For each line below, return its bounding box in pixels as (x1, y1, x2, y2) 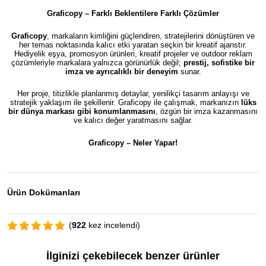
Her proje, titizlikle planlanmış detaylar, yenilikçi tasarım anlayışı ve (17, 89, 249, 99)
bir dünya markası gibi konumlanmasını (8, 107, 156, 116)
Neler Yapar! (133, 138, 178, 147)
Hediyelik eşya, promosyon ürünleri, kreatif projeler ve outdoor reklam (14, 49, 252, 58)
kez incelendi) (86, 220, 140, 230)
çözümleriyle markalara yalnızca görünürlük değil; (11, 58, 183, 67)
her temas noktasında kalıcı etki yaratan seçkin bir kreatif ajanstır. (19, 40, 247, 49)
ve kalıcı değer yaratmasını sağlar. (73, 116, 193, 125)
